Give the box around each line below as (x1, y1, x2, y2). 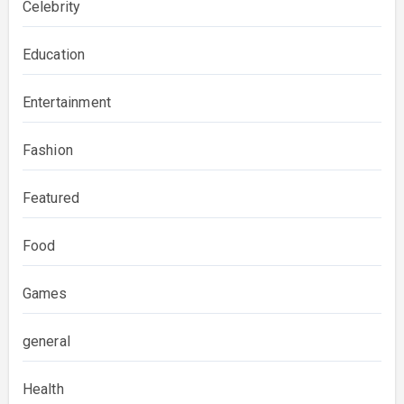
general (22, 333, 70, 350)
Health (22, 381, 64, 398)
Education (22, 46, 86, 63)
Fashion (22, 142, 73, 159)
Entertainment (22, 94, 112, 111)
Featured (22, 189, 80, 207)
